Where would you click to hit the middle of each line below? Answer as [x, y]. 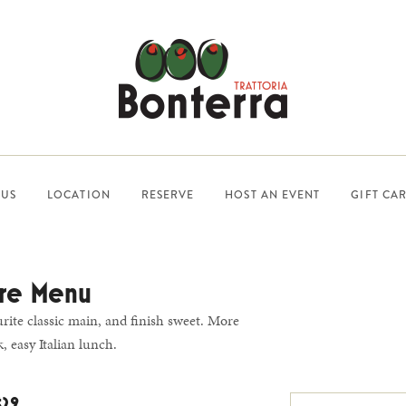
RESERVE [168, 195]
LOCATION [79, 195]
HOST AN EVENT [273, 195]
